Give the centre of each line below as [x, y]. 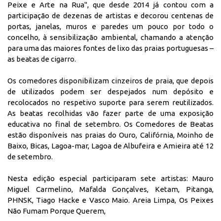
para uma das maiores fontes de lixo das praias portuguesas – [110, 48]
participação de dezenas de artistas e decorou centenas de [110, 15]
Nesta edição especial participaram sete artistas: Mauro [110, 178]
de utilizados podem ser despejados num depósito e [110, 91]
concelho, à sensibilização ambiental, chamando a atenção [110, 37]
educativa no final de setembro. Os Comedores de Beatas [110, 124]
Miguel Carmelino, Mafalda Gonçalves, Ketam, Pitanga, [110, 189]
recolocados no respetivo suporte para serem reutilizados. [110, 102]
